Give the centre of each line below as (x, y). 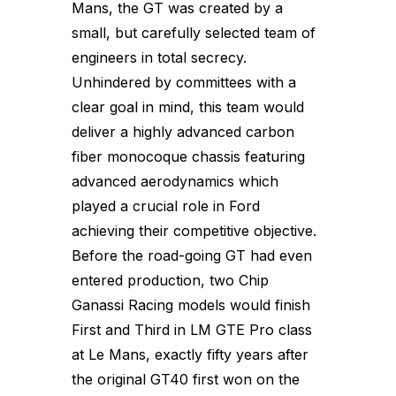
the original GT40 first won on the (186, 379)
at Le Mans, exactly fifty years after (190, 354)
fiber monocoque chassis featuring (188, 156)
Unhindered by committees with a (184, 82)
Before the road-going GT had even (192, 255)
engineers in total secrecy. (159, 57)
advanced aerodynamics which (175, 181)
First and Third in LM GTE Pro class (192, 329)
